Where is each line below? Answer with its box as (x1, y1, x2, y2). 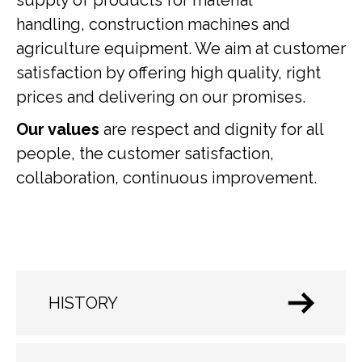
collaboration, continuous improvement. (16, 168, 317, 187)
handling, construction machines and (16, 15, 290, 34)
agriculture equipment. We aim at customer (16, 39, 346, 58)
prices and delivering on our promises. (16, 87, 305, 107)
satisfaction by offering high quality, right (16, 63, 321, 82)
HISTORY (48, 293, 118, 313)
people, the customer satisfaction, (16, 144, 274, 163)
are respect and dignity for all (99, 120, 323, 139)
